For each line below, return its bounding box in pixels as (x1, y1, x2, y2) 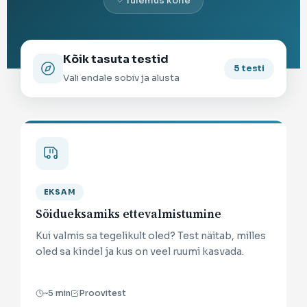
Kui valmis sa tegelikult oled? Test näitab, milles (35, 229, 266, 242)
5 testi (234, 62, 265, 74)
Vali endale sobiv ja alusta (63, 72, 180, 84)
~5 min (43, 287, 71, 299)
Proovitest (78, 287, 126, 299)
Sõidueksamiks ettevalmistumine (35, 206, 221, 222)
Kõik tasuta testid (63, 52, 169, 67)
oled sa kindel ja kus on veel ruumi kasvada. (35, 245, 244, 258)
